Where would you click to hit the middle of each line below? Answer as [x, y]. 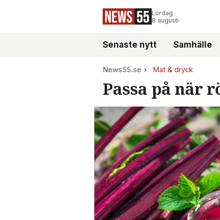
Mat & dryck [173, 70]
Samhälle [193, 45]
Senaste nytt [130, 45]
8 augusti [165, 20]
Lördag [162, 13]
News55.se [122, 70]
